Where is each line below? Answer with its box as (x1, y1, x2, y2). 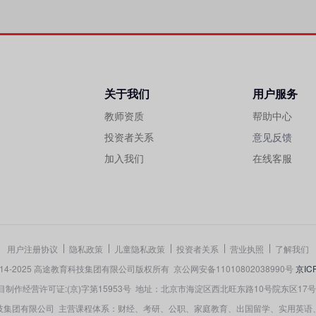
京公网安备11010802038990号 (174, 262, 296, 274)
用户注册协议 (7, 242, 58, 255)
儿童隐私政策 (114, 242, 165, 255)
